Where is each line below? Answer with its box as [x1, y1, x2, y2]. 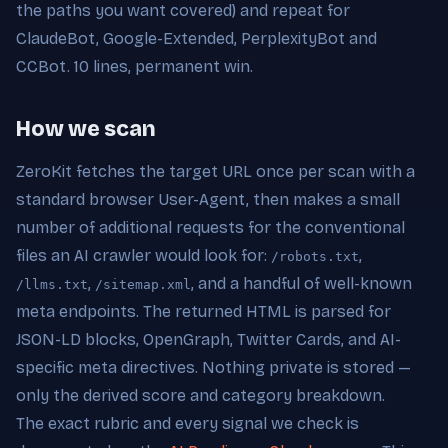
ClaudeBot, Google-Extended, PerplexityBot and [16, 28, 377, 48]
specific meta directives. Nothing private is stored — [16, 357, 411, 377]
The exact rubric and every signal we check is [16, 413, 359, 433]
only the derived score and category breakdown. [16, 385, 385, 405]
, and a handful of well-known [191, 273, 412, 293]
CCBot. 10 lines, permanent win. [16, 56, 253, 76]
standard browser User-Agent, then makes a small [16, 189, 400, 209]
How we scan [16, 115, 156, 142]
